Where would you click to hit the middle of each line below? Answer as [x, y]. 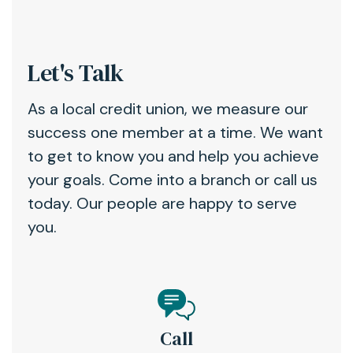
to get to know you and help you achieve [173, 156]
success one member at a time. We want [175, 132]
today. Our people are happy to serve [162, 203]
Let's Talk [75, 72]
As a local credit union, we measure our [168, 108]
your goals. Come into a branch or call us [173, 179]
